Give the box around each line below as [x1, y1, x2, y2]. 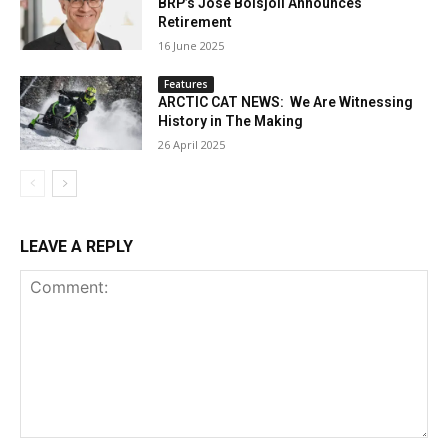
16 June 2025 [158, 37, 225, 53]
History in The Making [158, 113, 304, 130]
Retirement [158, 13, 233, 30]
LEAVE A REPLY [20, 236, 133, 256]
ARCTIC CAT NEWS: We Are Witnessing [158, 94, 414, 111]
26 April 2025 [158, 137, 226, 153]
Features [164, 77, 209, 92]
